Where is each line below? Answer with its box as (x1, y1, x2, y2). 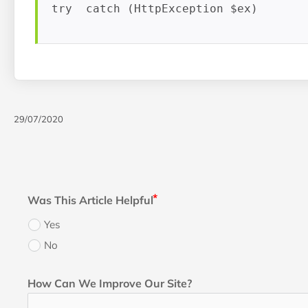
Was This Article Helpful (27, 193, 153, 208)
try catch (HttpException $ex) (52, 2, 265, 16)
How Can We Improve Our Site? (27, 276, 192, 290)
